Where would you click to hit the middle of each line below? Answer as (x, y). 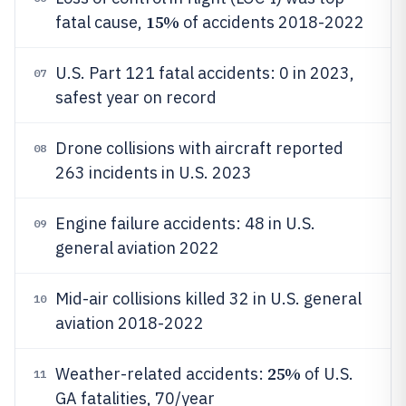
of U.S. (327, 374)
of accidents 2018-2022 (271, 22)
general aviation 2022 (137, 248)
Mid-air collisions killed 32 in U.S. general (208, 299)
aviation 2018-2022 (130, 323)
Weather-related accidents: (161, 374)
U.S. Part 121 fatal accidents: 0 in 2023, (205, 73)
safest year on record (136, 97)
